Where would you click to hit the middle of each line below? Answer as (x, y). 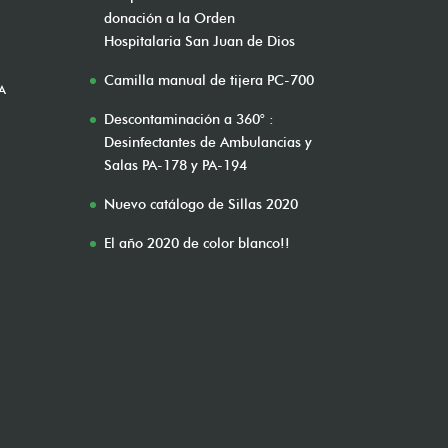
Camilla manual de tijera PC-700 (209, 80)
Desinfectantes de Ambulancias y (208, 142)
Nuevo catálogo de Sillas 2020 (201, 204)
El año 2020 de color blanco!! (197, 243)
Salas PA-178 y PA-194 (176, 165)
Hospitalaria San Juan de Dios (200, 41)
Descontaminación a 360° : (189, 119)
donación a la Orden (170, 18)
